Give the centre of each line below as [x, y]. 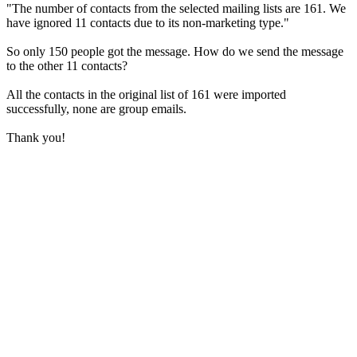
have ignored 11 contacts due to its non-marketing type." [148, 23]
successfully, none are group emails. [96, 109]
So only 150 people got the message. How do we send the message [175, 52]
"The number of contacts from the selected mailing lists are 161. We [176, 9]
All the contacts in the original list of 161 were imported [146, 95]
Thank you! [36, 138]
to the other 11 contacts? [67, 66]
